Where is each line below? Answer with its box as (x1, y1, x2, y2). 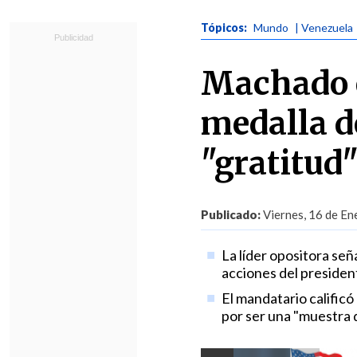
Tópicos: (201, 21, 249, 34)
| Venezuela (295, 21, 353, 34)
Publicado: (201, 207, 261, 222)
